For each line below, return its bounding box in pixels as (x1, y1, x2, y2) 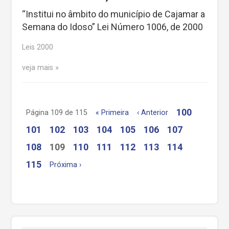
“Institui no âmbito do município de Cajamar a (22, 9, 205, 20)
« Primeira (96, 108, 129, 117)
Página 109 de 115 (26, 108, 87, 117)
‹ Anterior (137, 108, 168, 117)
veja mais (22, 63, 53, 72)
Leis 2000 (22, 43, 53, 52)
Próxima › (50, 160, 81, 169)
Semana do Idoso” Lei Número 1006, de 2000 (22, 21, 203, 33)
